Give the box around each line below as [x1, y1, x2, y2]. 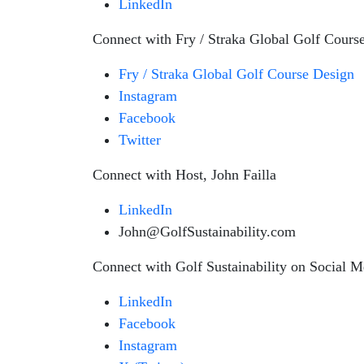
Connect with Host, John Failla [93, 167, 276, 183]
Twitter [119, 132, 161, 148]
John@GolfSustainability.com [119, 223, 296, 240]
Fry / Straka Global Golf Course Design [119, 66, 354, 82]
